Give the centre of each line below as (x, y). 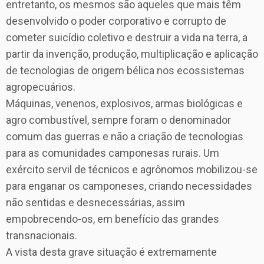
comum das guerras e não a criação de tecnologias (125, 137)
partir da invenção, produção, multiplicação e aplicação (132, 54)
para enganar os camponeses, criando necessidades (129, 186)
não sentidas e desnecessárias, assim (95, 203)
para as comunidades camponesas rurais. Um (113, 153)
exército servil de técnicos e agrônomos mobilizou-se (132, 170)
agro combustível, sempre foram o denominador (118, 120)
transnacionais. (42, 236)
